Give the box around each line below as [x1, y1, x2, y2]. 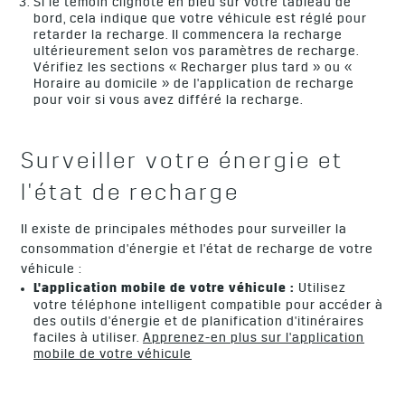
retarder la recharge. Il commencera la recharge [33, 29, 344, 44]
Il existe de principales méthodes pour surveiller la [21, 222, 348, 238]
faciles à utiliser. [33, 332, 144, 347]
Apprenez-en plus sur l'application [143, 332, 365, 347]
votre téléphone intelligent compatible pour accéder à [33, 299, 384, 315]
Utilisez [295, 282, 347, 297]
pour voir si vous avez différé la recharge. [33, 94, 305, 109]
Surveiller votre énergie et [21, 152, 344, 178]
